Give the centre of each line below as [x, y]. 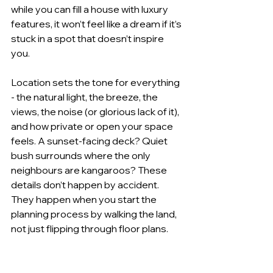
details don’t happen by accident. [86, 184]
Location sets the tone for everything [96, 82]
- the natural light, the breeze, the [85, 97]
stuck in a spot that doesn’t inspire [88, 38]
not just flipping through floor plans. [90, 228]
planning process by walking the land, [95, 214]
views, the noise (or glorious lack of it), [96, 111]
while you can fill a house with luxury [90, 9]
